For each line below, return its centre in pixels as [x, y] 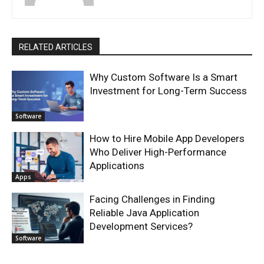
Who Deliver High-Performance [158, 152]
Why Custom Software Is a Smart [164, 77]
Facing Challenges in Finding [153, 199]
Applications [117, 165]
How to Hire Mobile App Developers [167, 138]
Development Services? [141, 227]
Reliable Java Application [145, 213]
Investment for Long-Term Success [169, 91]
